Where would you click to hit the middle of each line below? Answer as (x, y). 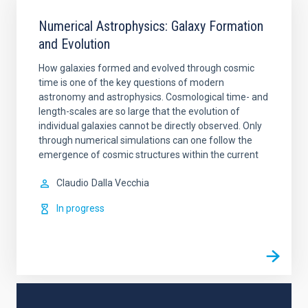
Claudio (73, 183)
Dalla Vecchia (120, 183)
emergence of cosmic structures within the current (148, 155)
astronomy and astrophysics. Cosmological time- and (153, 97)
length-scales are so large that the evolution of (139, 111)
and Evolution (74, 44)
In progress (80, 208)
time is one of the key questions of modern (131, 82)
